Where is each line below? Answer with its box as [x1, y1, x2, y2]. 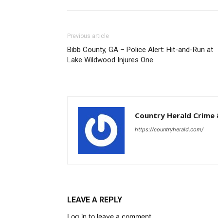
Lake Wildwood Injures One [67, 55, 153, 64]
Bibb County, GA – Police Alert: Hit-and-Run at [67, 45, 213, 54]
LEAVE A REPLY [67, 195, 122, 204]
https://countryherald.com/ [135, 126, 203, 133]
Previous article [67, 33, 109, 39]
